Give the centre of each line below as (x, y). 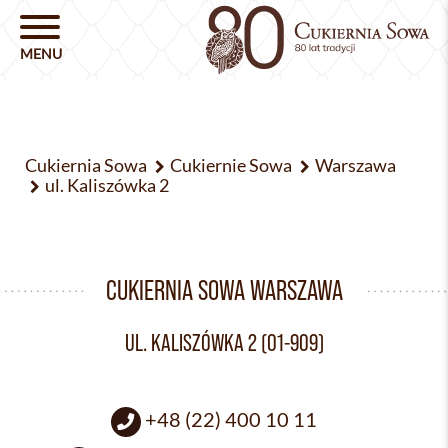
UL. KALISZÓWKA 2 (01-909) (224, 342)
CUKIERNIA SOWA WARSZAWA (224, 290)
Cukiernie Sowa (231, 165)
